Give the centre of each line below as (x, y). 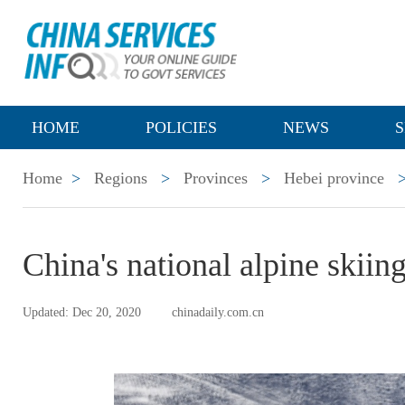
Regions (121, 178)
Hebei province (334, 178)
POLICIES (181, 127)
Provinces (216, 178)
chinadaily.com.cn (218, 312)
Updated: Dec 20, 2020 (82, 312)
